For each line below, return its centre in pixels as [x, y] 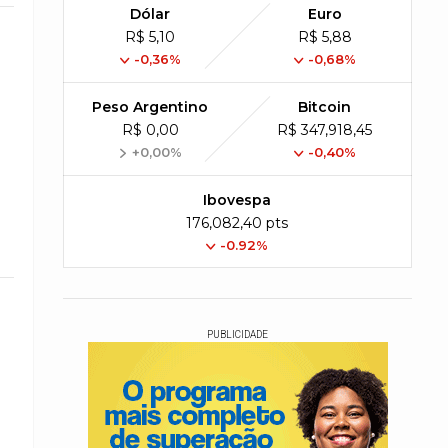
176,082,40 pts [237, 223]
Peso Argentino [150, 107]
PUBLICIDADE [237, 334]
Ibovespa [237, 200]
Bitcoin [325, 107]
